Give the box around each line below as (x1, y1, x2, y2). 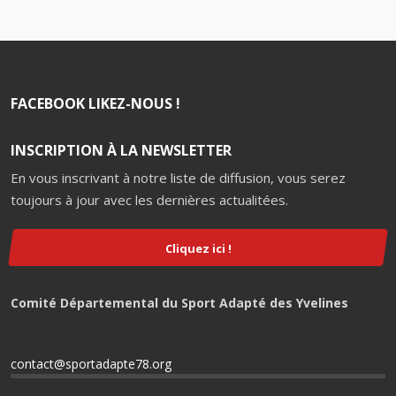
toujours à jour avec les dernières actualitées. (11, 191, 288, 209)
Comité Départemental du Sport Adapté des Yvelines (11, 293, 348, 311)
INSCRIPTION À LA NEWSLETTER (11, 141, 232, 160)
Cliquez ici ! (164, 240, 232, 256)
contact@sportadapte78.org (11, 354, 171, 372)
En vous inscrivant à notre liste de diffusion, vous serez (11, 169, 346, 187)
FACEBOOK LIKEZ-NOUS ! (11, 94, 180, 113)
